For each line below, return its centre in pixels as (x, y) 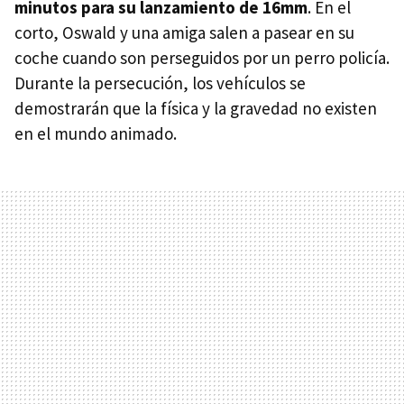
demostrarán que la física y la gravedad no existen (196, 108)
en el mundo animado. (96, 133)
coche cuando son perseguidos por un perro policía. (202, 57)
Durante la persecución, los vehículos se (160, 83)
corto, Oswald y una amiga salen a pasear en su (184, 32)
